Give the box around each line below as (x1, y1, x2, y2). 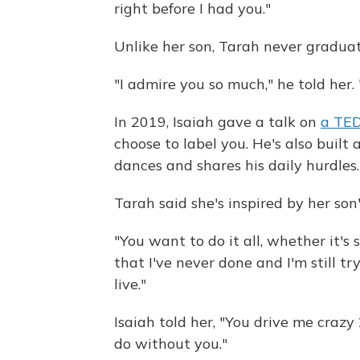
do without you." (114, 334, 227, 354)
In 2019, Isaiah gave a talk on (114, 112, 321, 132)
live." (114, 275, 146, 294)
